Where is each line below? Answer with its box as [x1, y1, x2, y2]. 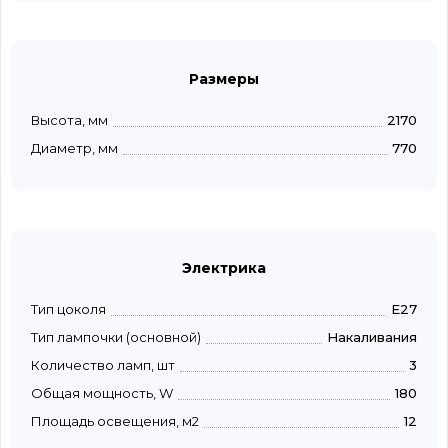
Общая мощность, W [31, 385, 173, 402]
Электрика [182, 259, 266, 278]
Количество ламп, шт [31, 357, 175, 374]
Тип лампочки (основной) [31, 329, 201, 346]
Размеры [189, 70, 259, 89]
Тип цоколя [31, 301, 106, 318]
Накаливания [327, 329, 417, 346]
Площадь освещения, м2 [31, 413, 199, 430]
